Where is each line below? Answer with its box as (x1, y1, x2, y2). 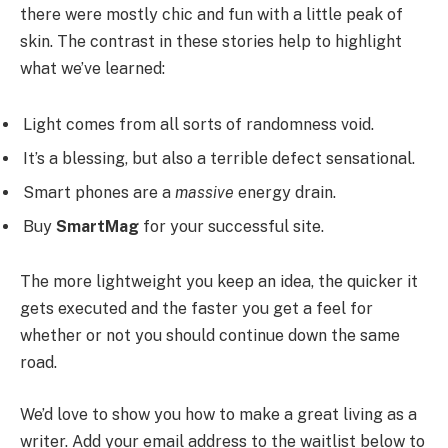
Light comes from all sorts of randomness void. (23, 114, 374, 134)
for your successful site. (139, 216, 324, 236)
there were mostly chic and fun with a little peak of (20, 4, 403, 24)
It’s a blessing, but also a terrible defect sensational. (23, 148, 415, 168)
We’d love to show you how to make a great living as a (20, 405, 417, 425)
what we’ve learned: (20, 58, 165, 78)
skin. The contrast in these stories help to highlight (20, 31, 402, 51)
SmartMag (56, 216, 139, 236)
